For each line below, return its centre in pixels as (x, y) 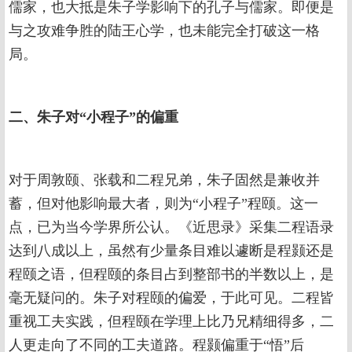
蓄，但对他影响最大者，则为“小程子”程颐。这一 (163, 204)
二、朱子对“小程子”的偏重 (93, 117)
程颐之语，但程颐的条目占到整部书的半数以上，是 (171, 275)
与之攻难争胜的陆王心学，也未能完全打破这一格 (164, 31)
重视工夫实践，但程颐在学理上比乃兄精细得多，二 (171, 322)
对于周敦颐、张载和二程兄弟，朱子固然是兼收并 (164, 180)
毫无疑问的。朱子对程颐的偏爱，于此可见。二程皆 (171, 298)
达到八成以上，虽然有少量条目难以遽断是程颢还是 (171, 251)
